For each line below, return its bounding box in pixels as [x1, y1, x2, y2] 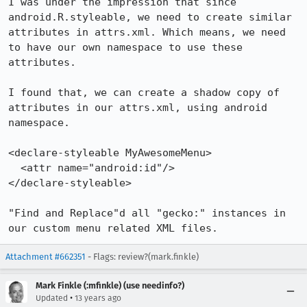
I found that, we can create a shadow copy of [8, 86, 280, 99]
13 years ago [75, 293, 121, 303]
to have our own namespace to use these [8, 41, 243, 53]
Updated [36, 293, 68, 303]
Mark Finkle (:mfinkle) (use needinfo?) [36, 280, 184, 291]
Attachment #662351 [5, 251, 86, 262]
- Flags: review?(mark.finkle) [86, 251, 199, 262]
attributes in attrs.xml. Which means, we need [8, 26, 286, 38]
